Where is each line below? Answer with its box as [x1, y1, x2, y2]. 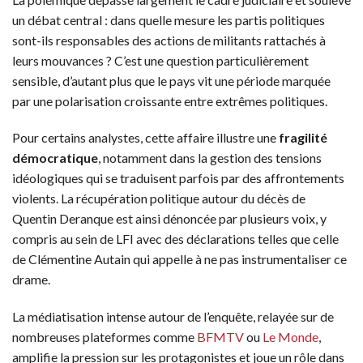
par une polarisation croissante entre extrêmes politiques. [12, 92, 327, 109]
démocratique [12, 150, 98, 166]
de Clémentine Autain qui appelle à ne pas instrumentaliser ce [12, 251, 347, 267]
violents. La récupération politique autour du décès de [12, 190, 305, 207]
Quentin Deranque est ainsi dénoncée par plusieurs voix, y [12, 211, 327, 227]
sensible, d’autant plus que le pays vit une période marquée [12, 72, 331, 88]
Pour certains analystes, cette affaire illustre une [12, 130, 279, 146]
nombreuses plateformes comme [12, 329, 197, 345]
